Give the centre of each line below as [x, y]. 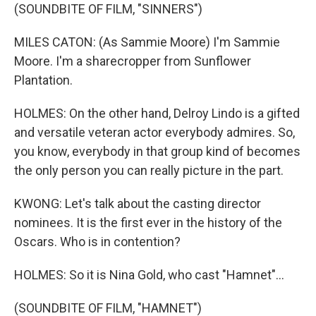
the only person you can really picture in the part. [149, 170]
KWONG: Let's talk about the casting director [138, 203]
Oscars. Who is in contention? [97, 242]
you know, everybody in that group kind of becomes [157, 151]
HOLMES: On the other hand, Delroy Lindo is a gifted [157, 113]
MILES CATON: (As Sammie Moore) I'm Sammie [147, 42]
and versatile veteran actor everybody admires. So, [154, 132]
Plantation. [43, 80]
